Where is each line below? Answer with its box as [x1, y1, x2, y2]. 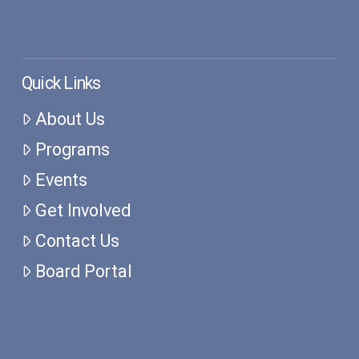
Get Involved [35, 200, 131, 221]
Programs [35, 139, 111, 160]
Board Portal [35, 261, 133, 282]
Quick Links [21, 73, 101, 94]
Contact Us [35, 231, 120, 252]
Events [35, 170, 88, 191]
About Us [35, 109, 106, 130]
